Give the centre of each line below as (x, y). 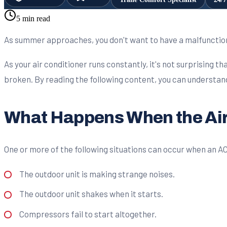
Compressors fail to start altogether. (88, 214)
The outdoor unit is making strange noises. (97, 174)
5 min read (33, 18)
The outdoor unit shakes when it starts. (91, 194)
